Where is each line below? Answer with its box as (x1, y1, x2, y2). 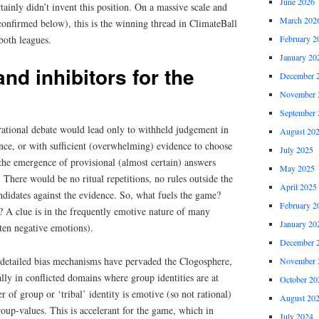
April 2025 (279, 181, 317, 193)
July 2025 (279, 144, 313, 156)
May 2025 (279, 162, 315, 174)
